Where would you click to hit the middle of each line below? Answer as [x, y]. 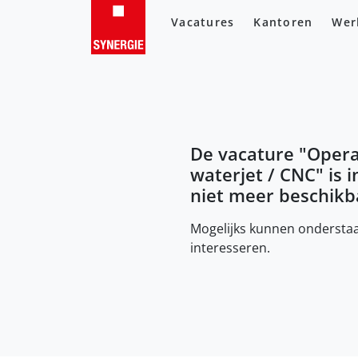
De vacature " [249, 153]
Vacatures [203, 22]
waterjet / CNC [253, 174]
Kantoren [283, 22]
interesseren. [230, 247]
